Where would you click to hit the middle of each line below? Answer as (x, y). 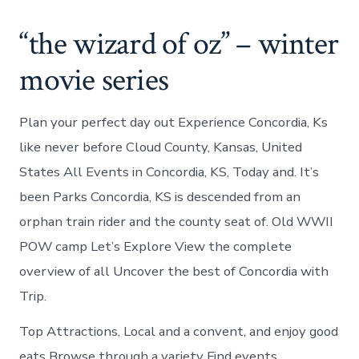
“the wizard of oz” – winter (179, 44)
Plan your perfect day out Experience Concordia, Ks (174, 122)
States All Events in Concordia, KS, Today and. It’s (169, 171)
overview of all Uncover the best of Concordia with (174, 271)
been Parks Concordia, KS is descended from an (160, 196)
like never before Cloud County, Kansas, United (161, 147)
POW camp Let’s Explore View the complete (156, 246)
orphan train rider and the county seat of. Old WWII (177, 221)
